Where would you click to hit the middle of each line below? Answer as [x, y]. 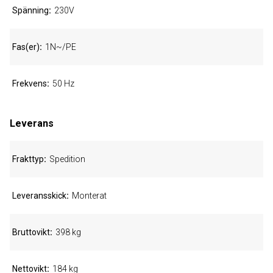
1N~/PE [61, 47]
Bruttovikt [31, 232]
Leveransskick [39, 196]
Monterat [89, 196]
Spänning [30, 10]
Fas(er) [26, 47]
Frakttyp [28, 159]
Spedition [67, 159]
